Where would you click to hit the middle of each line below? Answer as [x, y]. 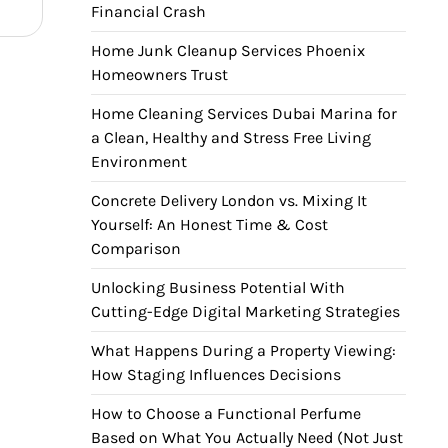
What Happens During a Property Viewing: [243, 350]
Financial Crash [150, 11]
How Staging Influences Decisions [216, 374]
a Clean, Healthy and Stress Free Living [231, 137]
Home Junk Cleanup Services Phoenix [228, 50]
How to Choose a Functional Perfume [226, 413]
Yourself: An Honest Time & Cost [209, 224]
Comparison [136, 248]
